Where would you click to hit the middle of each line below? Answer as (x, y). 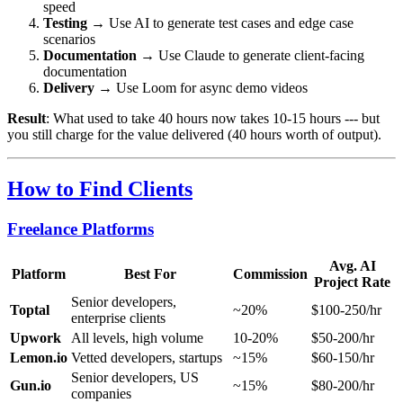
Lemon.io (39, 358)
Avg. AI (352, 266)
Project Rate (352, 282)
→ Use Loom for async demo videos (201, 87)
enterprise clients (118, 318)
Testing (65, 22)
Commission (270, 274)
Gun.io (31, 386)
